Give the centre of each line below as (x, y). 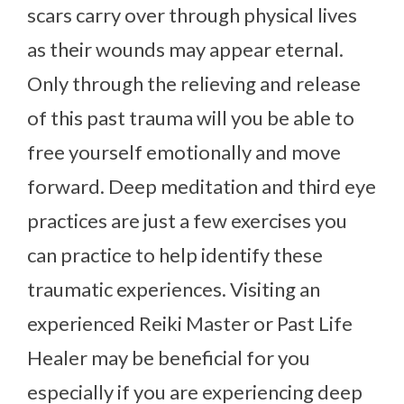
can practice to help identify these (175, 254)
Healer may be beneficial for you (169, 357)
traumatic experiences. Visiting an (174, 289)
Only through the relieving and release (194, 83)
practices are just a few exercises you (187, 220)
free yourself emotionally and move (184, 151)
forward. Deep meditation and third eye (202, 186)
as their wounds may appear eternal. (185, 49)
